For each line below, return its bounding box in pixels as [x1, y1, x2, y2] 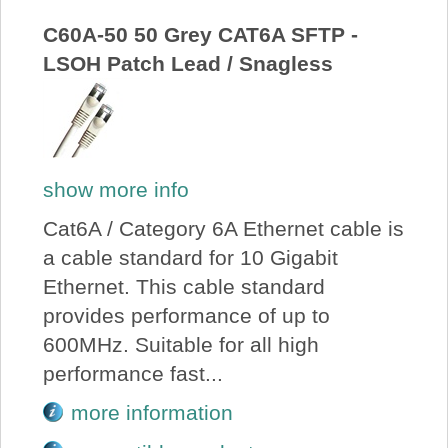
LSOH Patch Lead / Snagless [42, 52, 333, 76]
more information [71, 401, 234, 425]
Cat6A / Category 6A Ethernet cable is [42, 216, 404, 240]
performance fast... [42, 361, 223, 385]
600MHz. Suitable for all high [42, 332, 319, 356]
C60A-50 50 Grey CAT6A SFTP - [42, 23, 358, 47]
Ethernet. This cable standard [42, 274, 325, 298]
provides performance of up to [42, 303, 330, 327]
